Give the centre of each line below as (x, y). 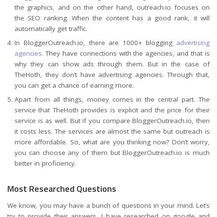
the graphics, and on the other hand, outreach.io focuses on (112, 7)
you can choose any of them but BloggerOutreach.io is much (112, 152)
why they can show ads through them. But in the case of (112, 64)
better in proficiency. (45, 163)
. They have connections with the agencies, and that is (126, 53)
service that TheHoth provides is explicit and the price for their (112, 110)
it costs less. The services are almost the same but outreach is (112, 131)
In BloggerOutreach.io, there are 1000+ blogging (95, 42)
